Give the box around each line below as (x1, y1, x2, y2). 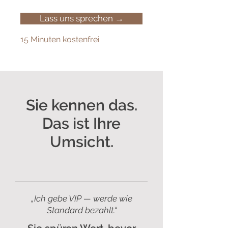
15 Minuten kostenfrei (20, 35, 99, 44)
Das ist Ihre (42, 115, 121, 132)
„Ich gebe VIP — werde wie (31, 193, 132, 204)
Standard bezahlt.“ (47, 205, 117, 215)
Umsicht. (49, 133, 113, 151)
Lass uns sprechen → (39, 13, 124, 23)
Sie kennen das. (25, 96, 137, 114)
